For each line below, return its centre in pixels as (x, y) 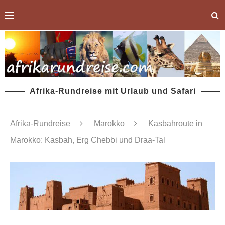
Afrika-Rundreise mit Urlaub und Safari (113, 91)
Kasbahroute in (175, 124)
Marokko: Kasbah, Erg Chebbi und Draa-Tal (88, 140)
